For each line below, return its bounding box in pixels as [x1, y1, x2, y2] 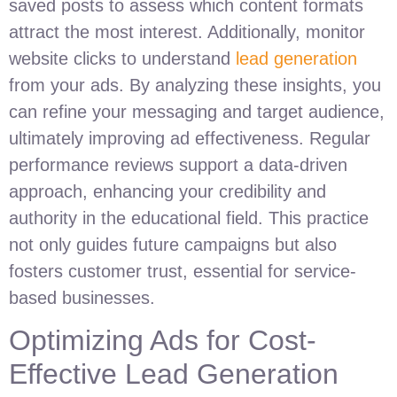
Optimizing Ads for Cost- [9, 323, 316, 356]
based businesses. [9, 287, 155, 307]
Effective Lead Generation [9, 357, 339, 390]
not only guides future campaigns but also [9, 234, 337, 254]
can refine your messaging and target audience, [9, 101, 385, 121]
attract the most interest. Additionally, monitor [9, 21, 365, 42]
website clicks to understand [9, 48, 236, 68]
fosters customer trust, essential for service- [9, 261, 356, 281]
